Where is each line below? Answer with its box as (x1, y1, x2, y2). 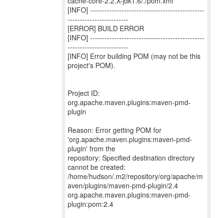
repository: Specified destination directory (68, 153, 195, 163)
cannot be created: (68, 162, 126, 172)
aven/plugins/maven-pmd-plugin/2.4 (68, 181, 178, 190)
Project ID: (68, 88, 100, 98)
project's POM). (68, 60, 115, 70)
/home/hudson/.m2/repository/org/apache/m (68, 171, 203, 181)
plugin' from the (68, 144, 115, 153)
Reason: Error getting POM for (68, 125, 162, 135)
